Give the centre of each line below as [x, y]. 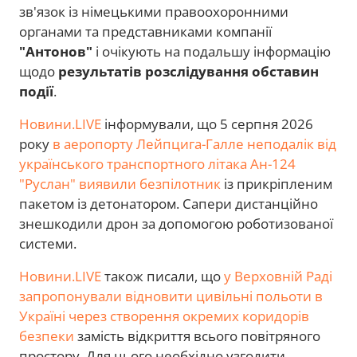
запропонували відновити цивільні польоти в [171, 296]
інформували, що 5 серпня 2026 [207, 124]
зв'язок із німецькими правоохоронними [154, 12]
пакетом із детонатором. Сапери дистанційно [169, 204]
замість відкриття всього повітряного [197, 336]
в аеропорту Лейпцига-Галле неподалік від [194, 144]
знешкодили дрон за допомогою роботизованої [176, 224]
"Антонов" [56, 52]
